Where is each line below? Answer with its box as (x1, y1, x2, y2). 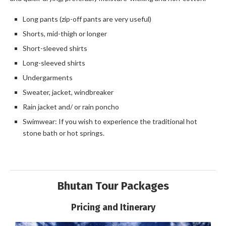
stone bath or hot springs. (23, 129, 104, 137)
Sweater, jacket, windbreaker (23, 88, 114, 96)
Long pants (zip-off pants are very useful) (23, 15, 151, 23)
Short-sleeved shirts (23, 44, 87, 52)
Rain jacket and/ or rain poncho (23, 102, 119, 111)
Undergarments (23, 73, 73, 82)
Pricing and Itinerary (71, 202, 155, 213)
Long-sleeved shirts (23, 59, 85, 67)
